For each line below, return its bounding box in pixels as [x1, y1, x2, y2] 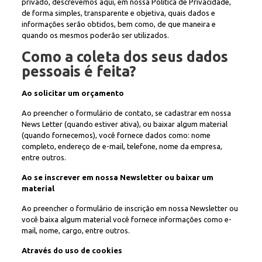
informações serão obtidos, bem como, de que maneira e [21, 20, 216, 28]
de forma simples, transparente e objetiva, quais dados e [21, 9, 215, 17]
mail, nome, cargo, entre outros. [21, 226, 130, 235]
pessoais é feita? [21, 63, 136, 80]
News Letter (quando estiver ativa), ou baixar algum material [21, 120, 227, 128]
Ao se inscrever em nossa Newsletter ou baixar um [21, 173, 213, 181]
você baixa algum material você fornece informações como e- [21, 215, 232, 223]
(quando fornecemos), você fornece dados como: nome [21, 131, 211, 139]
